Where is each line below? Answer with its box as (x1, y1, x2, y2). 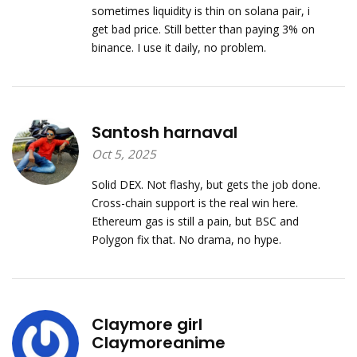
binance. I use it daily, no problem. (91, 39, 266, 55)
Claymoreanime (91, 331, 226, 354)
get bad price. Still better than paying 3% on (91, 21, 315, 37)
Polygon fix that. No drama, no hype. (91, 231, 281, 247)
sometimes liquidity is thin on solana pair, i (91, 2, 310, 18)
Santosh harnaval (91, 120, 237, 143)
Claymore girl (91, 312, 202, 335)
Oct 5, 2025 (91, 145, 156, 162)
